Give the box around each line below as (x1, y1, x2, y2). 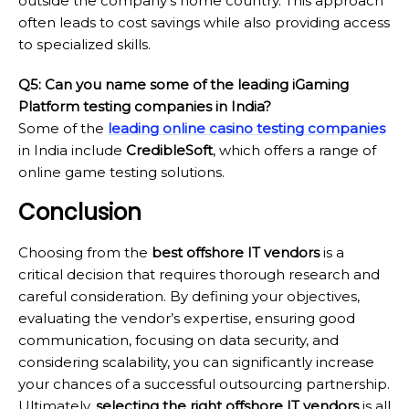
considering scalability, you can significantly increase (18, 353, 374, 372)
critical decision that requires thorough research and (18, 266, 380, 284)
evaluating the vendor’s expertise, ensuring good (18, 309, 355, 328)
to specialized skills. (18, 36, 151, 54)
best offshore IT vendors (152, 244, 320, 262)
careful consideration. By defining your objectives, (18, 288, 360, 306)
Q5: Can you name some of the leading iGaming (18, 76, 349, 94)
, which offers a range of (213, 142, 376, 160)
